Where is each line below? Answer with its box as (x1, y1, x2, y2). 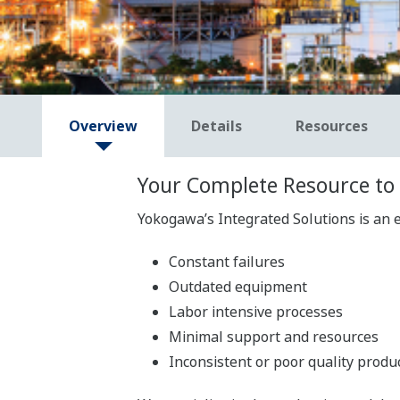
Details (191, 116, 242, 137)
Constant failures (168, 252, 285, 272)
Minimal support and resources (168, 327, 379, 347)
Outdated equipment (168, 277, 307, 297)
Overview (69, 116, 137, 137)
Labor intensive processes (168, 302, 343, 322)
